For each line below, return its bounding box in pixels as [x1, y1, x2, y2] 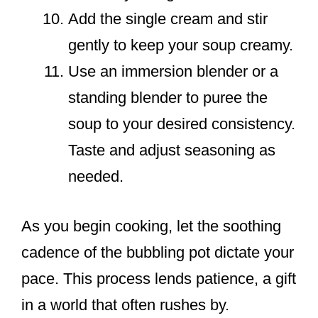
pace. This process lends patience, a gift [21, 269, 296, 287]
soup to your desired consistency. [68, 114, 295, 133]
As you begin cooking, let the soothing [21, 216, 281, 235]
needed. [68, 167, 124, 185]
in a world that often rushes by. [21, 295, 229, 314]
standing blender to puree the [68, 88, 268, 106]
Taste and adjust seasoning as [68, 141, 275, 159]
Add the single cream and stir [68, 9, 268, 28]
